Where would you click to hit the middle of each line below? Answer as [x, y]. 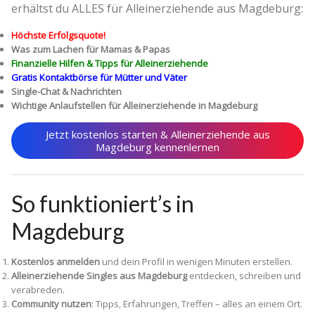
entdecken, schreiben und [244, 276]
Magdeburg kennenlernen [157, 147]
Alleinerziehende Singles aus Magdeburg [99, 276]
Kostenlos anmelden [56, 262]
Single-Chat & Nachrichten [66, 92]
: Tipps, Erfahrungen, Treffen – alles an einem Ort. [197, 304]
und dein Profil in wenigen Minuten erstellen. [196, 262]
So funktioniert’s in [103, 204]
